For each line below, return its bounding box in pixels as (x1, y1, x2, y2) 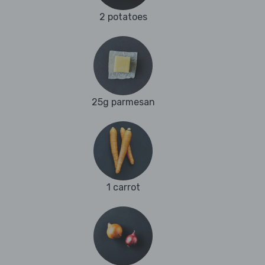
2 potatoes (99, 11, 147, 23)
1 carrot (106, 182, 140, 193)
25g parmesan (91, 96, 155, 108)
